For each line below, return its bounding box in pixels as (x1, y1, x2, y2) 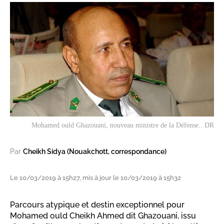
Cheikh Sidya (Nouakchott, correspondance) (23, 147, 166, 156)
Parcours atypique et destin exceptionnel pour (10, 200, 184, 210)
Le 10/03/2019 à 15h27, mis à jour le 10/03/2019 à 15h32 (10, 174, 181, 182)
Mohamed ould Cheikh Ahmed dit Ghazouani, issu (10, 211, 196, 221)
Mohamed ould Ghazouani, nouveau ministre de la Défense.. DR (31, 121, 214, 129)
